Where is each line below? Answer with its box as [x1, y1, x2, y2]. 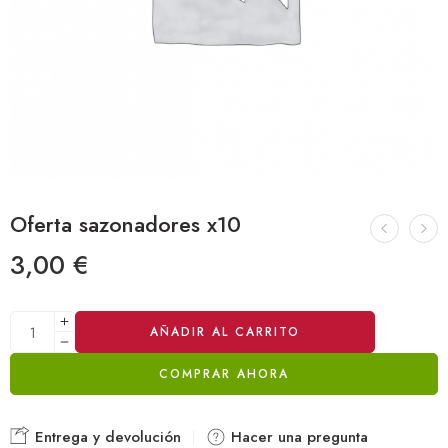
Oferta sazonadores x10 [10, 209, 241, 240]
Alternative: [10, 310, 84, 331]
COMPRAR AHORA [159, 365, 289, 383]
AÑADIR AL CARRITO [150, 323, 300, 341]
